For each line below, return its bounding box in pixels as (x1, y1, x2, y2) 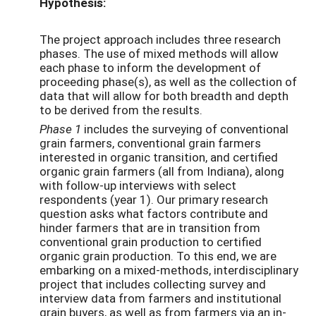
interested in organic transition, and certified (39, 148, 278, 165)
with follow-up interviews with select (39, 176, 236, 193)
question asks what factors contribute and (39, 205, 268, 221)
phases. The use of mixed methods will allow (39, 44, 279, 61)
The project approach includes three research (39, 30, 281, 47)
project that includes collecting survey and (39, 275, 266, 292)
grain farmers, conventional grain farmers (39, 134, 261, 151)
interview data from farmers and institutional (39, 289, 281, 306)
